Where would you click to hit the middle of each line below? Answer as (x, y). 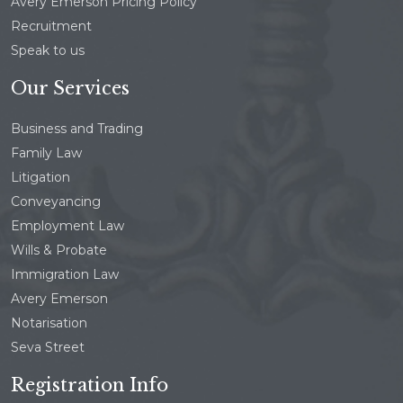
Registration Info (90, 385)
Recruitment (51, 27)
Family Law (46, 153)
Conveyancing (56, 202)
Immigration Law (65, 275)
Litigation (40, 178)
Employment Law (67, 226)
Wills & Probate (59, 251)
